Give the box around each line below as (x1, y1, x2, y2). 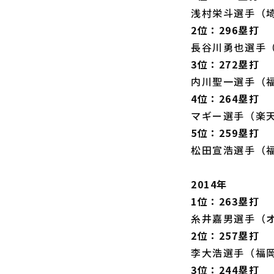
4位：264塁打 (191, 91, 260, 106)
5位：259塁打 (191, 125, 260, 140)
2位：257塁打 (191, 228, 260, 243)
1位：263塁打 (191, 194, 260, 209)
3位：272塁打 (191, 57, 260, 72)
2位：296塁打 (191, 23, 260, 37)
